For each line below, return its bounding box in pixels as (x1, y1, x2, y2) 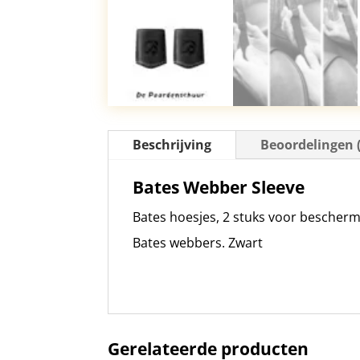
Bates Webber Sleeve (133, 175, 305, 198)
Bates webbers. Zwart (133, 233, 264, 252)
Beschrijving (133, 135, 212, 153)
